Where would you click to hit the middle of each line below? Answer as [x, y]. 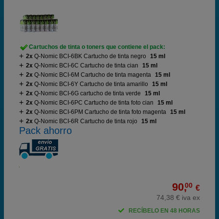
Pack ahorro [45, 131]
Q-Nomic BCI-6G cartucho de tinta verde [88, 93]
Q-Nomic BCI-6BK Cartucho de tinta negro [90, 56]
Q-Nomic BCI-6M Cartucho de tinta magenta [93, 75]
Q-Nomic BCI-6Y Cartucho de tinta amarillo [91, 84]
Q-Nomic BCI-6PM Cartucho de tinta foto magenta [100, 112]
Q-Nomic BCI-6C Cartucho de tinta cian [86, 66]
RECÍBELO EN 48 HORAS [164, 211]
